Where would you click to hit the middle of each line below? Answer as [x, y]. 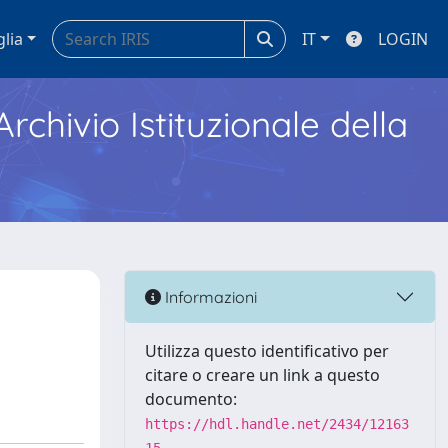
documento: [191, 399]
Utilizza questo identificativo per [267, 351]
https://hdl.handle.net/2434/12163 [277, 424]
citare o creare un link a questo [262, 375]
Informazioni [209, 296]
